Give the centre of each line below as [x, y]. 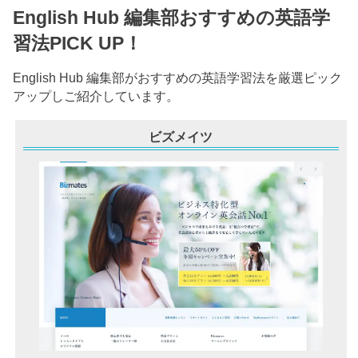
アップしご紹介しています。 [96, 96]
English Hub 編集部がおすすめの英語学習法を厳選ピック [178, 78]
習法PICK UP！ [78, 44]
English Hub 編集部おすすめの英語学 [172, 18]
